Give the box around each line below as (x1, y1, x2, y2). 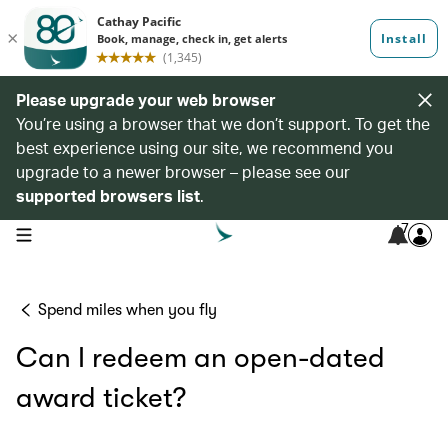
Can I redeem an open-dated (16, 342, 385, 374)
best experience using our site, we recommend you (16, 137, 393, 158)
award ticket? (16, 382, 186, 414)
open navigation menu (15, 225, 142, 241)
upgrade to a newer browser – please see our (16, 161, 350, 182)
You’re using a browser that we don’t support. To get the (16, 113, 430, 134)
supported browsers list (16, 185, 200, 206)
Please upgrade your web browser (16, 89, 276, 110)
